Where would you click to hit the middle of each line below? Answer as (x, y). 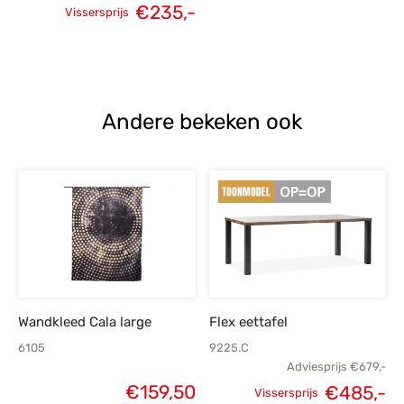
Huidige (229, 31)
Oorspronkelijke (131, 31)
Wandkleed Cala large (85, 322)
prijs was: (157, 62)
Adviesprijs (317, 367)
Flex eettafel (248, 322)
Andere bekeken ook (202, 122)
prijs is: (232, 62)
